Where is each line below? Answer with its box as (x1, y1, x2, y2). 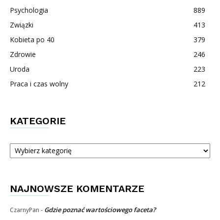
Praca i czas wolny (10, 79, 68, 88)
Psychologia (10, 5, 48, 15)
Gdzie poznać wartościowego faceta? (44, 205, 156, 214)
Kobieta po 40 (10, 34, 55, 44)
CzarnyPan (10, 205, 39, 214)
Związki (10, 20, 33, 29)
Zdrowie (10, 49, 36, 59)
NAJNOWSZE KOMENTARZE (10, 182, 144, 194)
